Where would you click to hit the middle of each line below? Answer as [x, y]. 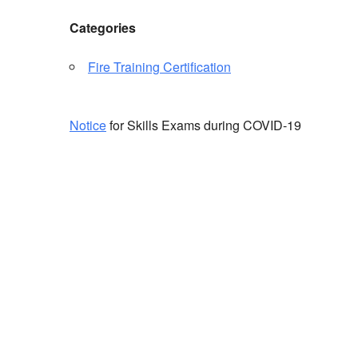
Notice [88, 125]
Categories [103, 28]
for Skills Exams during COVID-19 [204, 125]
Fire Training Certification [159, 67]
